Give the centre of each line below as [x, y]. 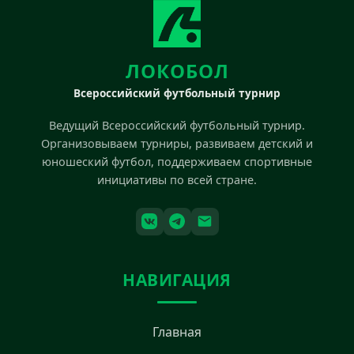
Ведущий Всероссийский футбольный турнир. [177, 125]
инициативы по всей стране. [177, 179]
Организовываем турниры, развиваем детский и [177, 143]
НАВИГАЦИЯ [177, 279]
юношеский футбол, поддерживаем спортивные [177, 161]
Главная [177, 331]
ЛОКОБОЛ [177, 70]
